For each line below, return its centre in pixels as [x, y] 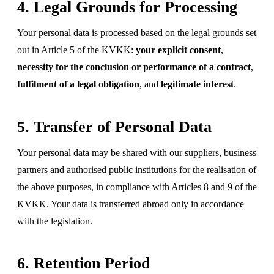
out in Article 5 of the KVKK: [76, 50]
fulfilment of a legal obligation [78, 84]
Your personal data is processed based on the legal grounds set [137, 32]
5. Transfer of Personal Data [114, 127]
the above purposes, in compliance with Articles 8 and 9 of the [137, 187]
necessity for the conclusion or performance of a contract [134, 67]
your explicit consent [178, 50]
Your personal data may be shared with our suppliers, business [137, 152]
